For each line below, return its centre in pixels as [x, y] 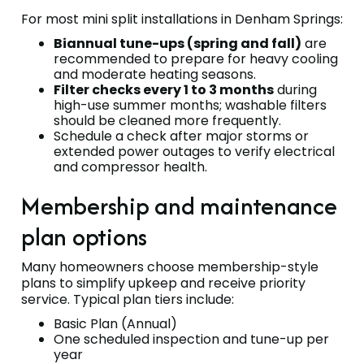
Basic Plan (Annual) [115, 323]
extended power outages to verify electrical [194, 151]
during [295, 89]
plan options [84, 236]
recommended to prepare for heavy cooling [196, 58]
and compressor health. [130, 167]
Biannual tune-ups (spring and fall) [178, 43]
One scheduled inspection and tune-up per [191, 339]
